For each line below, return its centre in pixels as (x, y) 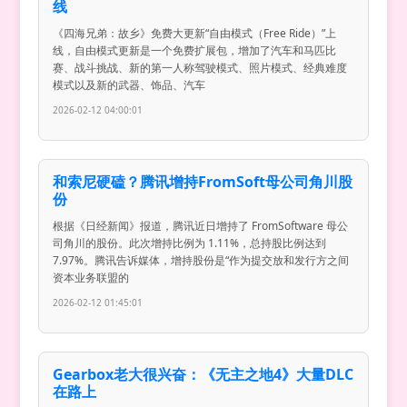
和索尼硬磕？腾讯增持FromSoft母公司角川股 (203, 181)
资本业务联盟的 (91, 277)
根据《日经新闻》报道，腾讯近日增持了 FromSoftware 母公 (201, 225)
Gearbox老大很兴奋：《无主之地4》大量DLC (203, 374)
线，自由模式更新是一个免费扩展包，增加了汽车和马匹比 (195, 50)
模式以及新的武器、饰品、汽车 (129, 84)
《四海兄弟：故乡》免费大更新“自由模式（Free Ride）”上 (195, 33)
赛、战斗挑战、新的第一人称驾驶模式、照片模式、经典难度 (200, 67)
